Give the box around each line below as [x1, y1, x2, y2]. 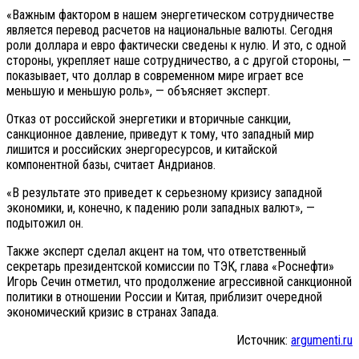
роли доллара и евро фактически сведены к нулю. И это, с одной [6, 37, 346, 53]
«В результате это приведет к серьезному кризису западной [6, 184, 322, 200]
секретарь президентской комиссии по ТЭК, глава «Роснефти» [6, 258, 334, 274]
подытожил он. [6, 215, 83, 231]
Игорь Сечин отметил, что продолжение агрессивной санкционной [6, 273, 352, 289]
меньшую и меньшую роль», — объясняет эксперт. [6, 83, 270, 99]
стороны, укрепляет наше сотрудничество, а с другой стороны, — [6, 52, 351, 68]
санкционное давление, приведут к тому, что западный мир [6, 126, 314, 142]
